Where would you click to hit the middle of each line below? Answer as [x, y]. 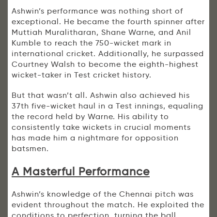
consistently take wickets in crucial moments [101, 127]
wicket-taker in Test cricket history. [82, 75]
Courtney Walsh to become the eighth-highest [105, 64]
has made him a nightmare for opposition [95, 138]
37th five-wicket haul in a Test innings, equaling [108, 106]
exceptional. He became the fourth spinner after [108, 22]
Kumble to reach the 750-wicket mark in [92, 43]
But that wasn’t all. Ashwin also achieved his [101, 95]
